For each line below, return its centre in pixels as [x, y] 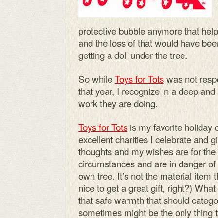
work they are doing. [118, 103]
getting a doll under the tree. [133, 55]
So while [97, 79]
